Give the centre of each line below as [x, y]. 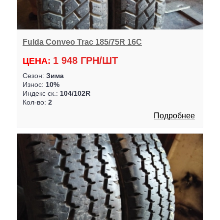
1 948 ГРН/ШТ [85, 60]
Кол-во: [35, 102]
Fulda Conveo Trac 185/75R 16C [82, 42]
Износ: [34, 84]
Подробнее [175, 115]
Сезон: [34, 75]
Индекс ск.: [41, 93]
